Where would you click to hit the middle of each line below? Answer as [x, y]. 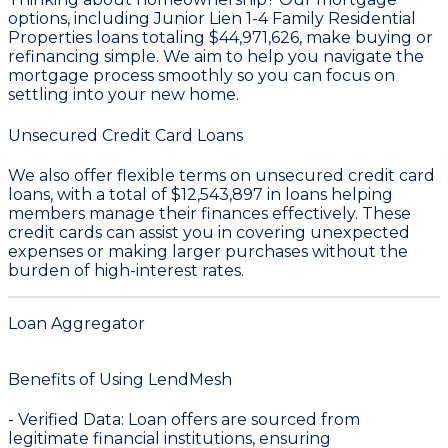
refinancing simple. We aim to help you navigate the [216, 57]
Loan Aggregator [76, 323]
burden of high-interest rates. [126, 270]
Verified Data [69, 420]
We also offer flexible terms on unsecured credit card [221, 175]
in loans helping [328, 194]
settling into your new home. [123, 95]
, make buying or [366, 38]
